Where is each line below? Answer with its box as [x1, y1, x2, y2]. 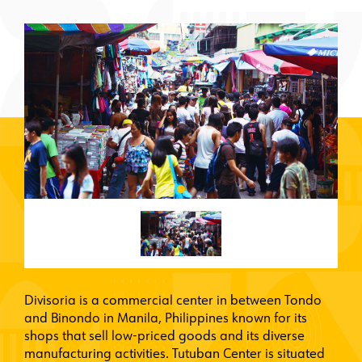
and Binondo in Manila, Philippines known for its [24, 313, 307, 326]
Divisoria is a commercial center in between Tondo [24, 295, 322, 309]
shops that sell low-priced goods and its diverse [24, 330, 305, 344]
